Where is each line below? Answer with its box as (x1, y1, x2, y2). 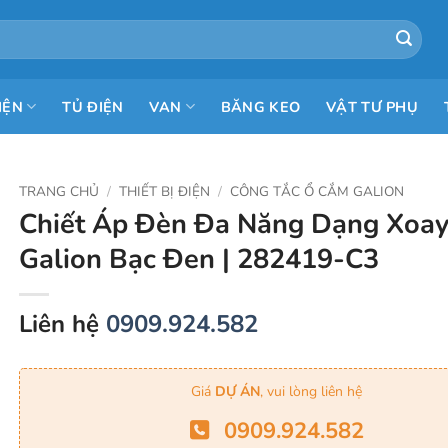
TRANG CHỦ (19, 182, 99, 201)
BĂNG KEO (220, 96, 301, 117)
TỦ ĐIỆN (62, 96, 124, 117)
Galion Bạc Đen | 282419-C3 (19, 240, 379, 278)
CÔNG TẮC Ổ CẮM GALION (230, 182, 405, 201)
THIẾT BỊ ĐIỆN (119, 182, 211, 201)
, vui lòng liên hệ (260, 381, 362, 401)
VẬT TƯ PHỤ (326, 96, 419, 117)
